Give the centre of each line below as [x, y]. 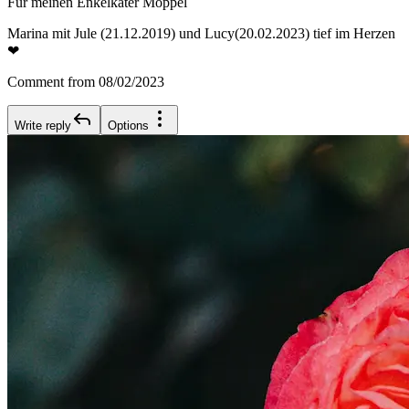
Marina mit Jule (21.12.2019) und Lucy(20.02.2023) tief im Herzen [201, 34]
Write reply [43, 126]
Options [128, 126]
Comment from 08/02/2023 [86, 82]
